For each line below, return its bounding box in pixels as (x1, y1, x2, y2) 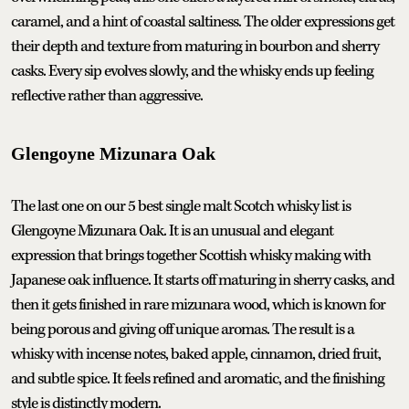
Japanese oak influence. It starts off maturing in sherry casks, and (11, 269, 394, 290)
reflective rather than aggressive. (11, 85, 203, 106)
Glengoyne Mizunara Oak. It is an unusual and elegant (11, 220, 333, 241)
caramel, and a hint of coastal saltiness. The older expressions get (11, 11, 394, 32)
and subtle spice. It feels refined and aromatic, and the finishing (11, 368, 384, 389)
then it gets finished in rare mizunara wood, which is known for (11, 294, 385, 315)
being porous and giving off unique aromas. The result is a (11, 319, 354, 340)
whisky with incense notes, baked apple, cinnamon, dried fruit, (11, 343, 381, 364)
